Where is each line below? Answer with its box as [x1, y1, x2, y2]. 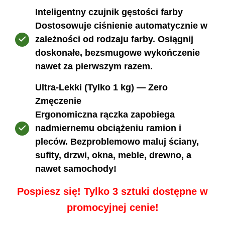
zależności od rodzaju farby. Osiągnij [35, 34, 193, 45]
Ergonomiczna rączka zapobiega [35, 109, 175, 120]
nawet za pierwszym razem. [35, 61, 153, 72]
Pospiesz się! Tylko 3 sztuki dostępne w [17, 186, 208, 197]
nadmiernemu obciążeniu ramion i [35, 123, 181, 134]
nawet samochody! [35, 164, 117, 174]
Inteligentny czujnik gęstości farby [35, 7, 183, 18]
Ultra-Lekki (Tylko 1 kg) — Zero [35, 82, 168, 93]
